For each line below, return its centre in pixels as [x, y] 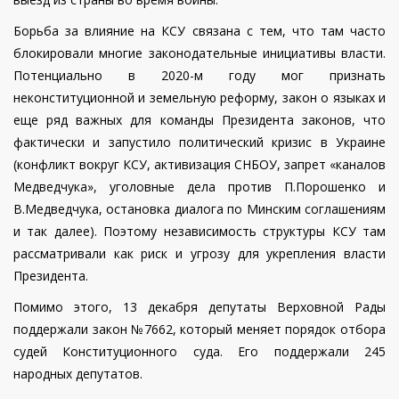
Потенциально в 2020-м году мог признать [199, 76]
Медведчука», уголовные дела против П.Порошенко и [199, 187]
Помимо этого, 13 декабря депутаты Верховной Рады [199, 307]
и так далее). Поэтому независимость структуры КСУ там [199, 232]
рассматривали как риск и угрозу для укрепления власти [199, 254]
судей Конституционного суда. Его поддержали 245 [199, 352]
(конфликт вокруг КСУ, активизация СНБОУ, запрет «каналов [199, 165]
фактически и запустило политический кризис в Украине [199, 142]
